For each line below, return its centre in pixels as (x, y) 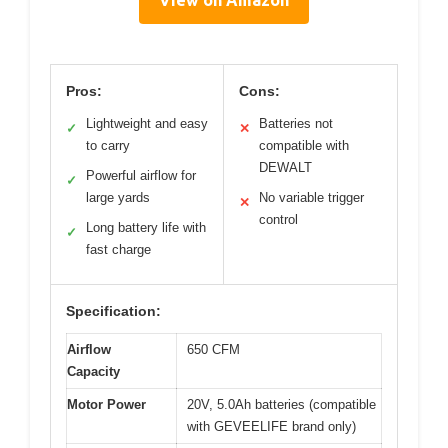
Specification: (113, 311)
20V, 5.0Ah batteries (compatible (281, 405)
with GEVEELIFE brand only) (271, 427)
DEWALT (285, 168)
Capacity (93, 372)
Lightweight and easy (147, 124)
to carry (108, 146)
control (278, 220)
